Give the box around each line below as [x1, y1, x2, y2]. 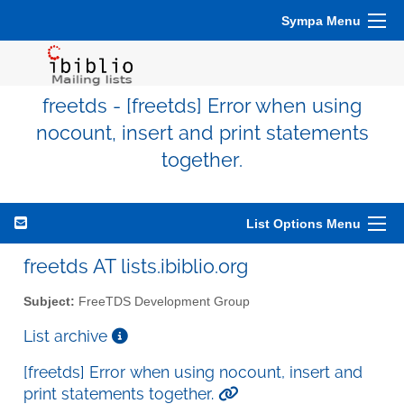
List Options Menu [246, 216, 361, 231]
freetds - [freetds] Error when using [42, 95, 362, 117]
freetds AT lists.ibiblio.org [23, 254, 248, 278]
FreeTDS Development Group [75, 294, 250, 308]
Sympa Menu [281, 14, 361, 28]
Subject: [23, 294, 75, 308]
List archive [23, 326, 112, 345]
